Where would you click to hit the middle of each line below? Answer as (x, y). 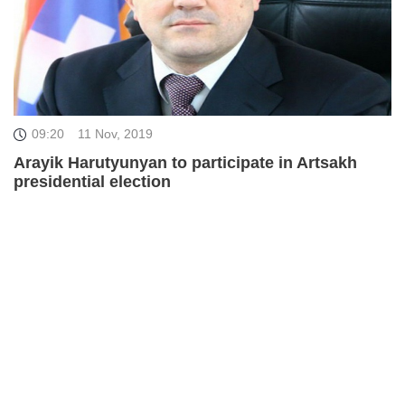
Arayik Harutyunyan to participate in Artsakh (185, 162)
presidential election (92, 181)
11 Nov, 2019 (115, 133)
